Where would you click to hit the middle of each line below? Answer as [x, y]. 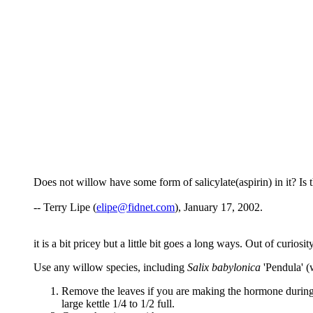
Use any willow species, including [110, 268]
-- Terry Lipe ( [65, 208]
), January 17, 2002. [219, 208]
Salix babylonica [224, 268]
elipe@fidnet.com [136, 208]
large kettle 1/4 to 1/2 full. [118, 304]
